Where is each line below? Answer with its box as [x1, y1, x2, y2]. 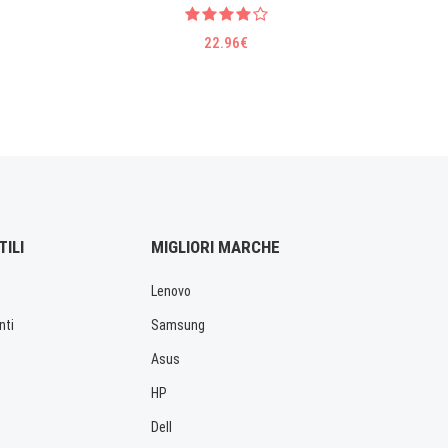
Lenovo [151, 283, 191, 300]
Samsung [151, 317, 205, 334]
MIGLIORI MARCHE [151, 237, 280, 258]
